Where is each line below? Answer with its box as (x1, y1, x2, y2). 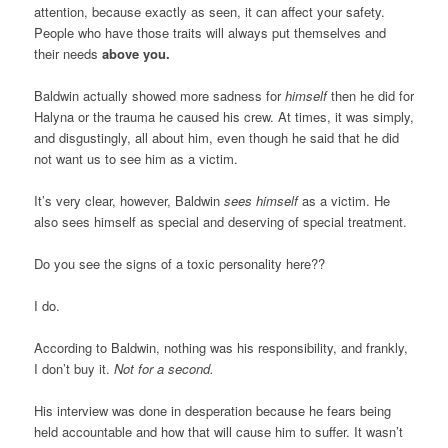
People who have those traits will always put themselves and (33, 23, 386, 43)
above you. (101, 44, 170, 64)
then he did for (330, 86, 414, 106)
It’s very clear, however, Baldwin (33, 191, 220, 211)
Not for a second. (113, 359, 214, 379)
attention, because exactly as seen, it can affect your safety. (33, 2, 385, 22)
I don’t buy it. (33, 359, 114, 379)
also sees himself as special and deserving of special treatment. (33, 212, 407, 232)
